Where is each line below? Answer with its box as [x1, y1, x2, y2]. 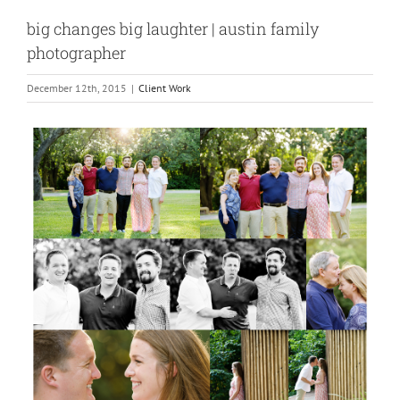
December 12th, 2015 [27, 81, 127, 95]
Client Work [138, 81, 191, 95]
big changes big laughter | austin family [27, 18, 319, 39]
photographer [27, 42, 126, 63]
